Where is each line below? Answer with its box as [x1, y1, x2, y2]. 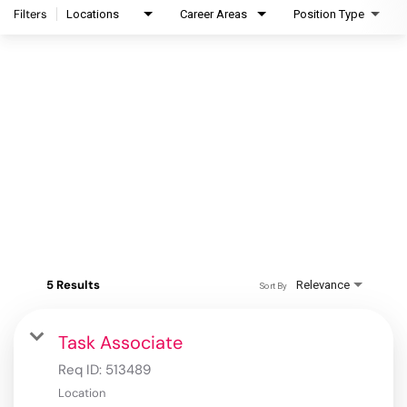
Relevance [296, 278, 350, 293]
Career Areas [180, 7, 247, 22]
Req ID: [58, 361, 105, 380]
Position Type [293, 7, 364, 22]
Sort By [258, 280, 287, 291]
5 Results [46, 277, 100, 293]
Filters [14, 6, 47, 23]
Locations [66, 7, 119, 22]
